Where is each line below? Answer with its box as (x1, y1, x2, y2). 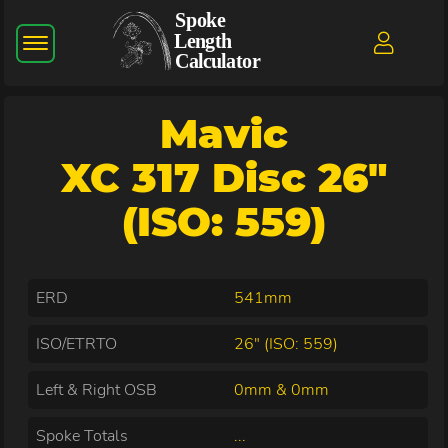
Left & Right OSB (36, 378, 158, 401)
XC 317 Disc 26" (60, 152, 388, 202)
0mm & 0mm (234, 378, 330, 401)
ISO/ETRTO (36, 332, 118, 355)
